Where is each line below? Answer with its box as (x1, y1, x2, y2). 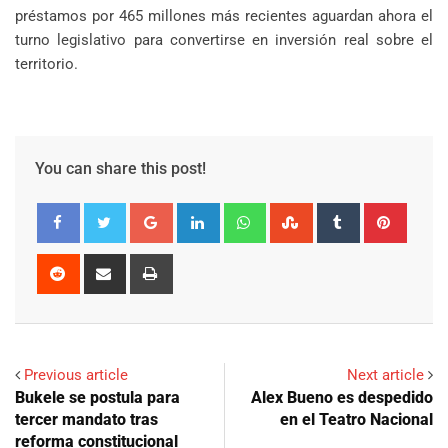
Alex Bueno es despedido (251, 387, 433, 407)
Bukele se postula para (15, 387, 180, 407)
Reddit (76, 255, 118, 274)
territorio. (15, 54, 78, 73)
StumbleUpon (309, 204, 400, 223)
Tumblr (356, 204, 403, 223)
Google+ (169, 204, 227, 223)
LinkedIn (216, 204, 273, 223)
